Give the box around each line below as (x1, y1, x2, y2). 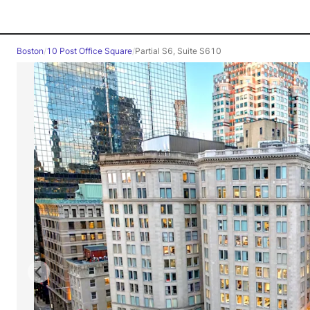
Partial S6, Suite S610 (135, 46, 221, 56)
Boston (17, 46, 44, 56)
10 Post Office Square (46, 46, 132, 56)
